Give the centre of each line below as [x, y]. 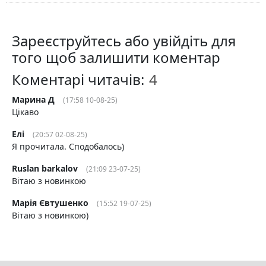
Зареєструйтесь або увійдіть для [124, 41]
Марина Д [33, 100]
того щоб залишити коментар [116, 58]
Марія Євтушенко [50, 203]
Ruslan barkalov [45, 169]
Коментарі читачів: [80, 80]
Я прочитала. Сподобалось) [68, 147]
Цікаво [25, 112]
